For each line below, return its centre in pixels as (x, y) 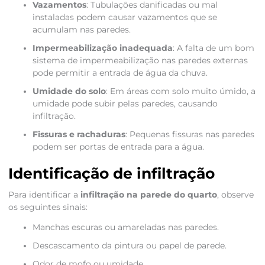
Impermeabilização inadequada (102, 48)
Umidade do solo (69, 91)
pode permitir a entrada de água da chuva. (120, 73)
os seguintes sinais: (48, 207)
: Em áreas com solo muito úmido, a (180, 91)
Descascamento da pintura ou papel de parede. (129, 246)
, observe (235, 195)
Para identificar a (44, 195)
